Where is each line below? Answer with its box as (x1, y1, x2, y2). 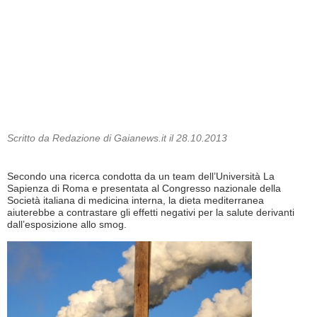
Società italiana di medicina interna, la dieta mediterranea (7, 195, 264, 207)
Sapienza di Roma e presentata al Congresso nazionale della (7, 183, 281, 195)
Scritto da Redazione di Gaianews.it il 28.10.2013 (7, 132, 227, 144)
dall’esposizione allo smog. (7, 219, 127, 231)
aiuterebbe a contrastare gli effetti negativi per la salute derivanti (7, 207, 294, 219)
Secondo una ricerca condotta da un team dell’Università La (7, 171, 275, 183)
